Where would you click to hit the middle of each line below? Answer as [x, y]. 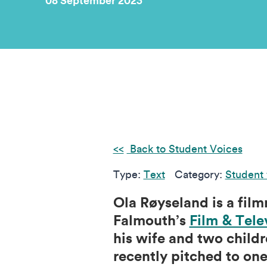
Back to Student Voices [184, 149]
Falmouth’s [151, 220]
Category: [200, 174]
